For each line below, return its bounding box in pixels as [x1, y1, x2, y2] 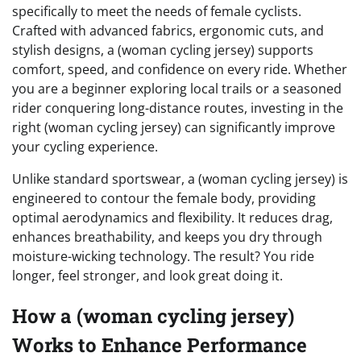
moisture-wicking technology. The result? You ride [12, 247, 314, 265]
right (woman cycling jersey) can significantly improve [12, 118, 335, 136]
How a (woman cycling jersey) [12, 302, 294, 329]
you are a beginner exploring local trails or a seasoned [12, 79, 342, 98]
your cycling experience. [12, 137, 158, 156]
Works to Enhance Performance [12, 331, 307, 358]
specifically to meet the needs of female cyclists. [12, 2, 301, 20]
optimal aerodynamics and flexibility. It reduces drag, [12, 208, 333, 226]
